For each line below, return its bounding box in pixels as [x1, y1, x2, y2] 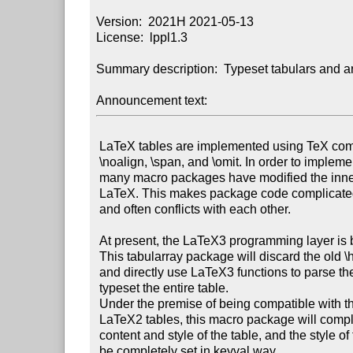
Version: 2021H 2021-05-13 [96, 14, 255, 28]
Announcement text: [96, 93, 208, 107]
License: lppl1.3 [96, 30, 188, 44]
